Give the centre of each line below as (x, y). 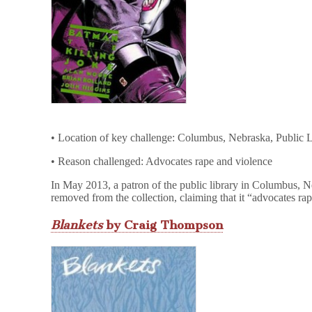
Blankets (77, 225)
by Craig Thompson (163, 225)
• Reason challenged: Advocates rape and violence (162, 162)
